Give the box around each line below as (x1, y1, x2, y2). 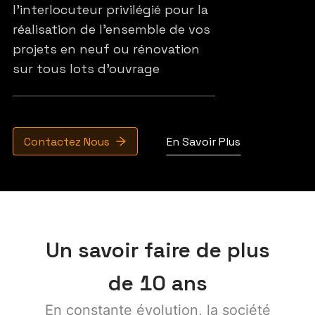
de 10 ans (108, 269, 207, 297)
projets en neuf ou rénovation (12, 41, 200, 57)
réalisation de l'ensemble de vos (12, 21, 210, 37)
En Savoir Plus (166, 134, 240, 149)
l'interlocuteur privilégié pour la (12, 1, 208, 18)
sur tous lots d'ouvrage (12, 60, 160, 77)
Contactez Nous (23, 134, 110, 149)
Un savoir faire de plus (45, 236, 270, 264)
